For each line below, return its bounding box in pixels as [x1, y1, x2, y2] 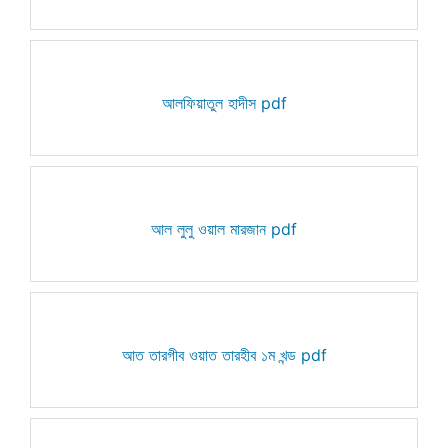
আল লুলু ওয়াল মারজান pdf [151, 218, 297, 239]
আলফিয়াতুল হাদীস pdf [161, 92, 287, 113]
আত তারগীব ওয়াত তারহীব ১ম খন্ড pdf [121, 344, 327, 365]
